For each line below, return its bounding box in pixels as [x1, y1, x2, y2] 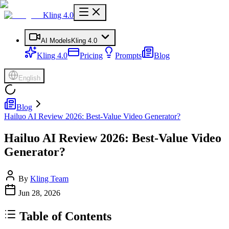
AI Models [41, 37, 71, 44]
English [18, 74, 40, 82]
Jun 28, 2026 [18, 188, 60, 197]
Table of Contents [19, 209, 111, 223]
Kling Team [30, 174, 68, 183]
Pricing [80, 51, 103, 60]
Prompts [115, 51, 142, 60]
